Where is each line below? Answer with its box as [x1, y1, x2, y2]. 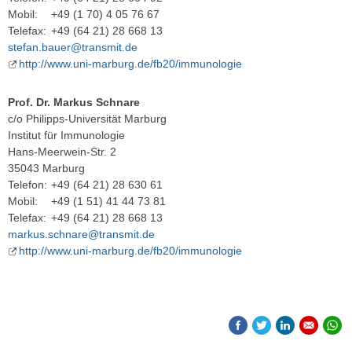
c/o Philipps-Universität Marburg [8, 112, 167, 126]
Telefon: [8, 178, 47, 192]
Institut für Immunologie [8, 129, 125, 142]
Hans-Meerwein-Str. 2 [8, 145, 116, 159]
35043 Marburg [8, 162, 85, 175]
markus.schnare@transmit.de [8, 228, 155, 241]
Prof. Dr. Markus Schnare [8, 96, 140, 109]
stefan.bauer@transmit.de [8, 41, 137, 54]
